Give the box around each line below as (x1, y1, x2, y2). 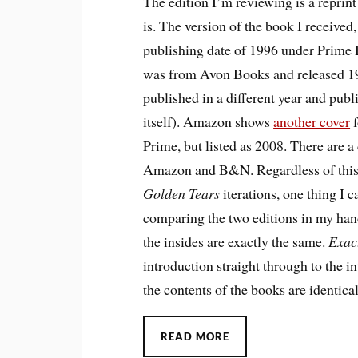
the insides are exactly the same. (143, 231, 329, 251)
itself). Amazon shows (143, 111, 274, 131)
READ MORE (161, 329, 230, 343)
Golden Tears (143, 183, 221, 203)
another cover (273, 111, 351, 131)
